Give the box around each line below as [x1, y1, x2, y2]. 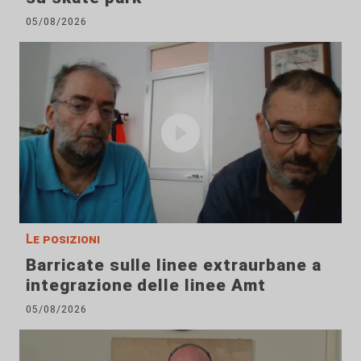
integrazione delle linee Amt [26, 276, 266, 296]
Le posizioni [26, 231, 100, 247]
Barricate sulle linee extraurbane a [26, 255, 322, 276]
